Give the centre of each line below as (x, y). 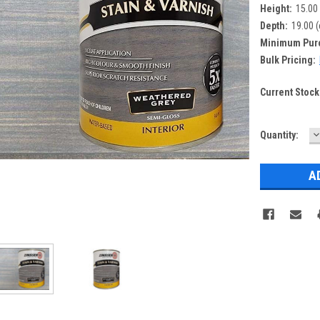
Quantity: (279, 135)
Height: (276, 8)
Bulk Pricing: (287, 60)
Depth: (274, 25)
